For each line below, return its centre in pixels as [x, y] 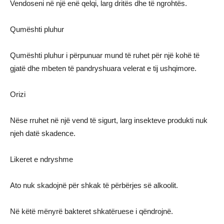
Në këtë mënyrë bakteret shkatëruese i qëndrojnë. [91, 211]
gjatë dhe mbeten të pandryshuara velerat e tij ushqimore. [103, 68]
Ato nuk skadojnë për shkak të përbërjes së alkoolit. [94, 185]
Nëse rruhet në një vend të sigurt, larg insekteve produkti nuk [109, 120]
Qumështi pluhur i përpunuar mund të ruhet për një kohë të [105, 55]
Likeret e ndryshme [41, 159]
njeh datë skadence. [43, 133]
